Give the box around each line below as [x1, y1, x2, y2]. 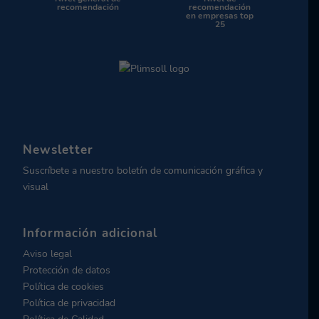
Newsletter [23, 142, 94, 159]
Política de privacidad [23, 296, 116, 310]
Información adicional [23, 224, 158, 241]
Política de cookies [23, 279, 105, 293]
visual [23, 180, 49, 194]
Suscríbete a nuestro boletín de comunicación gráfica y [23, 164, 263, 178]
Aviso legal [23, 246, 73, 261]
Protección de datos [23, 263, 111, 277]
